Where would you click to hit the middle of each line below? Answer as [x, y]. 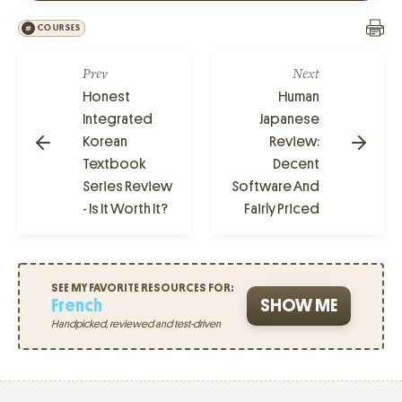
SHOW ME [299, 306]
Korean [105, 141]
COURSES [60, 28]
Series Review [127, 186]
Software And [275, 186]
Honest [106, 96]
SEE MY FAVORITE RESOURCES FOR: [143, 288]
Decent [296, 163]
